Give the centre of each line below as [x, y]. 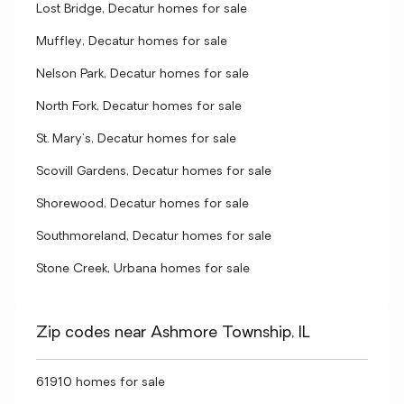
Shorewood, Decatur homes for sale [142, 204]
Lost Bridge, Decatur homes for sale [142, 9]
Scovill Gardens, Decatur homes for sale [154, 172]
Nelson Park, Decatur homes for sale [142, 74]
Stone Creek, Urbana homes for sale [143, 269]
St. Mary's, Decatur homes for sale [136, 139]
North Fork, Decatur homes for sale [139, 107]
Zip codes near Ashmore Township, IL [173, 333]
